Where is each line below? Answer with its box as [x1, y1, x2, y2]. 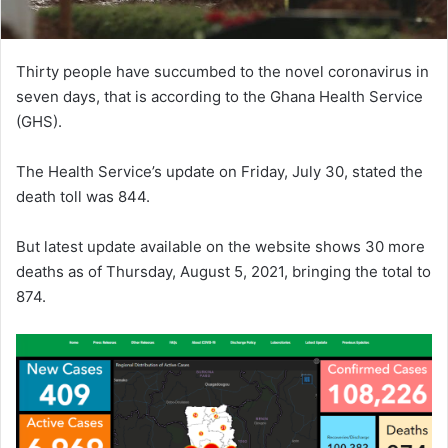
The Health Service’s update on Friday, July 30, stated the [16, 161, 423, 181]
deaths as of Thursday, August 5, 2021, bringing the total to [16, 261, 431, 281]
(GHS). [16, 111, 62, 131]
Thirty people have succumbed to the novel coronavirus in [16, 61, 429, 81]
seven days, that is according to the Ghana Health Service [16, 86, 423, 106]
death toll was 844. [16, 186, 150, 206]
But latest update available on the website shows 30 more [16, 236, 425, 256]
